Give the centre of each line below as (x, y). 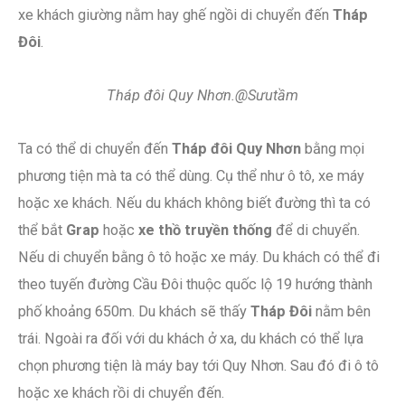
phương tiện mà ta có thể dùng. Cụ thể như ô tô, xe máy (191, 175)
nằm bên (341, 311)
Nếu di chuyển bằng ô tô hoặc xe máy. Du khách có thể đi (199, 257)
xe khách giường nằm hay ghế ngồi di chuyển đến (175, 15)
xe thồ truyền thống (205, 230)
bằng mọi (333, 148)
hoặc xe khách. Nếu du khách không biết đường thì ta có (194, 202)
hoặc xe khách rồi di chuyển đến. (121, 392)
